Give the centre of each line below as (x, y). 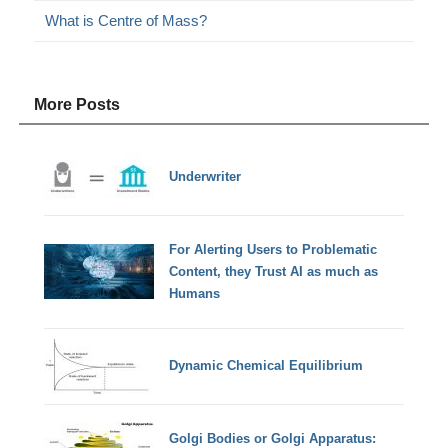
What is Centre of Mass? (126, 20)
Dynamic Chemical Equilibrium (266, 366)
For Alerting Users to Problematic (273, 249)
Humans (195, 293)
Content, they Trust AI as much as (274, 271)
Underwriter (205, 177)
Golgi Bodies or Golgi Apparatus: (273, 438)
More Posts (77, 104)
